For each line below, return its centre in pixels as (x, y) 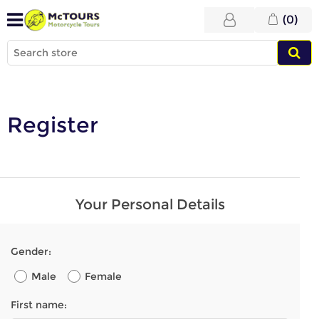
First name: (39, 305)
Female (103, 276)
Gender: (31, 251)
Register (53, 125)
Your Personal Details (150, 204)
